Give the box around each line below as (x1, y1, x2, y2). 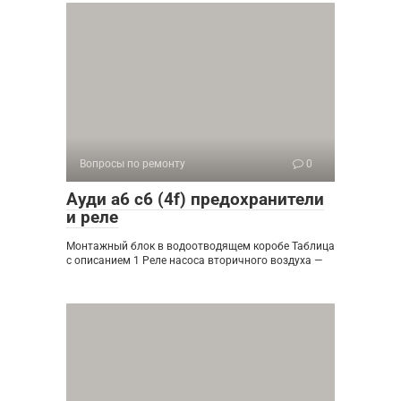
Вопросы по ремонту (80, 158, 185, 171)
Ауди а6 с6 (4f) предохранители (66, 189, 324, 210)
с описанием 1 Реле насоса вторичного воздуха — (66, 254, 322, 268)
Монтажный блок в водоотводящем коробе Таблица (66, 240, 335, 253)
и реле (66, 207, 118, 228)
